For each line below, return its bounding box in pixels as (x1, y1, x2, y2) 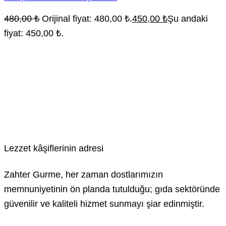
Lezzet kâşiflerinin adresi (4, 142, 103, 153)
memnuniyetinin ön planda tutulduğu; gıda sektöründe (4, 183, 220, 194)
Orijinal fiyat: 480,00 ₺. (42, 13, 132, 24)
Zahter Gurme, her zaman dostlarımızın (4, 168, 163, 180)
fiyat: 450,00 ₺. (4, 27, 64, 38)
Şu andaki (167, 13, 208, 24)
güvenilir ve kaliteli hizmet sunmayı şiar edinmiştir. (4, 198, 204, 209)
